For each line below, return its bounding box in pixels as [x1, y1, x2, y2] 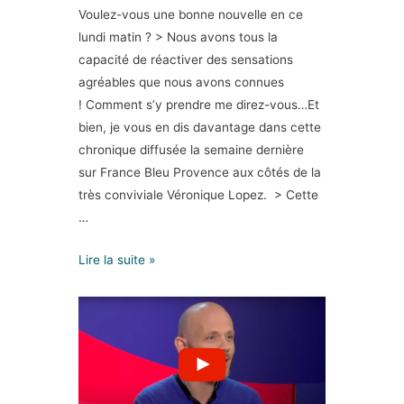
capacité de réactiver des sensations [78, 52, 294, 68]
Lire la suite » [78, 252, 156, 268]
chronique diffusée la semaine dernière [78, 142, 305, 158]
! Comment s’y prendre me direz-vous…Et [78, 97, 320, 113]
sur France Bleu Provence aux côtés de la [78, 165, 322, 180]
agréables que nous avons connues [78, 75, 285, 90]
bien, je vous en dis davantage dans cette [78, 120, 322, 135]
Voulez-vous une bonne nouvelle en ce [78, 7, 304, 23]
